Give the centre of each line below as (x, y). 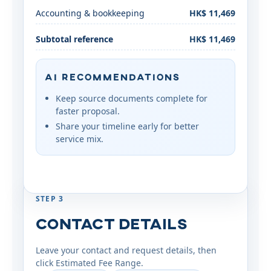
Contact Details (112, 223)
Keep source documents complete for (132, 98)
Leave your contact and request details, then (126, 250)
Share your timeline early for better (127, 126)
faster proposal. (88, 111)
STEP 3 (50, 199)
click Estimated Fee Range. (90, 263)
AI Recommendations (113, 77)
